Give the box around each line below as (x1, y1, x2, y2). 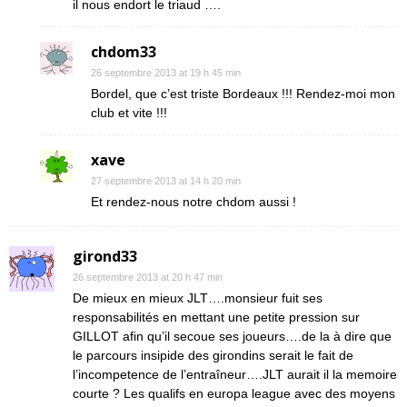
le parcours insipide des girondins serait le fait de (73, 348, 353, 362)
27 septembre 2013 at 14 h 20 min (91, 175, 241, 186)
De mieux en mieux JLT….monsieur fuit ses (73, 291, 323, 305)
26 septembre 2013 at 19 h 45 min (91, 67, 241, 78)
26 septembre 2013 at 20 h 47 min (73, 272, 223, 283)
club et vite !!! (91, 105, 167, 120)
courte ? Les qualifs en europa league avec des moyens (73, 386, 395, 401)
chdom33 (91, 42, 156, 62)
